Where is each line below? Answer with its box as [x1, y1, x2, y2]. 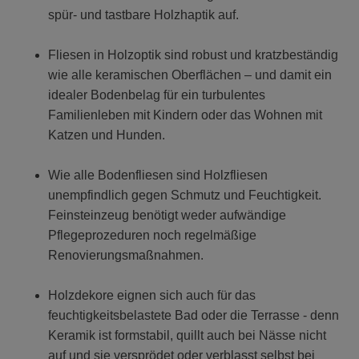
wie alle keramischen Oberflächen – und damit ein [48, 68, 332, 83]
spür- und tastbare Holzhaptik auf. [48, 8, 239, 22]
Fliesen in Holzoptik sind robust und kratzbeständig [48, 48, 338, 63]
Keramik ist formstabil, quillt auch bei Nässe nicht [48, 329, 326, 343]
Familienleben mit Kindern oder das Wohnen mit [48, 108, 322, 123]
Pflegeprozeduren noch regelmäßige [48, 228, 256, 243]
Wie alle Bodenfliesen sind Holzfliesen [48, 168, 268, 183]
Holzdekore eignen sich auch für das [48, 288, 256, 303]
